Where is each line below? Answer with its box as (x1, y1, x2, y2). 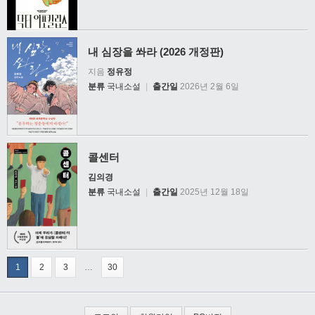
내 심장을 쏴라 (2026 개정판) (88, 46, 224, 58)
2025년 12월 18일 (178, 186, 249, 197)
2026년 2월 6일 (178, 82, 239, 92)
